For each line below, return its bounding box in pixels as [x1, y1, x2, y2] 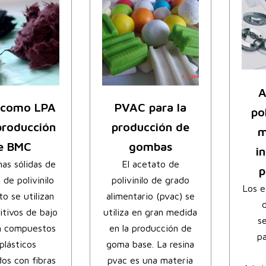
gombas [128, 140, 172, 154]
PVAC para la [114, 100, 186, 115]
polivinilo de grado [111, 175, 189, 186]
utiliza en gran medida [103, 207, 198, 218]
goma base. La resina [106, 239, 195, 250]
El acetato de [121, 159, 179, 170]
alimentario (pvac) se [106, 191, 195, 202]
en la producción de [109, 223, 192, 234]
